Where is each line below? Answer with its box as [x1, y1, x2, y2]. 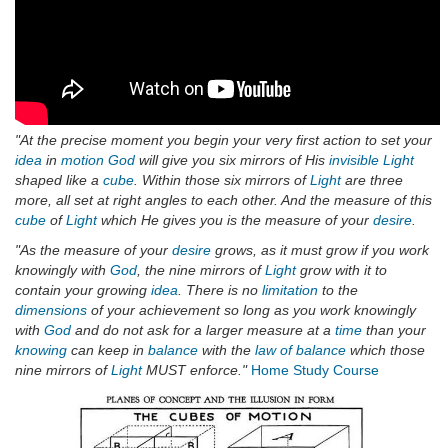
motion [61, 152, 104, 169]
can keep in [67, 342, 148, 359]
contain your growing [15, 282, 151, 299]
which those [346, 342, 425, 359]
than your [362, 322, 426, 339]
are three [341, 172, 403, 189]
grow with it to [296, 262, 387, 279]
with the [198, 342, 255, 359]
